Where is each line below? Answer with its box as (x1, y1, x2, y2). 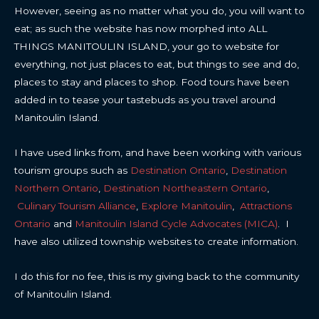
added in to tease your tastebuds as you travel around (14, 93, 276, 105)
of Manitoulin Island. (14, 288, 112, 300)
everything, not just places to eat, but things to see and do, (14, 58, 299, 70)
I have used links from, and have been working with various (14, 146, 301, 158)
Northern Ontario (14, 182, 98, 194)
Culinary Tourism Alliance (17, 199, 136, 211)
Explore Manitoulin (141, 199, 232, 211)
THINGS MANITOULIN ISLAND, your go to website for (14, 40, 279, 52)
